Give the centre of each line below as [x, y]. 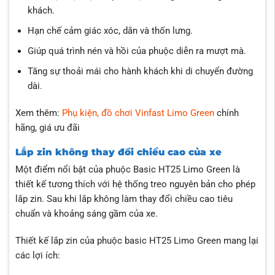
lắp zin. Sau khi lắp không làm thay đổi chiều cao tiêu [124, 199]
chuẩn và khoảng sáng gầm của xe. [86, 214]
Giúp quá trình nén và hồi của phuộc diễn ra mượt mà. [137, 51]
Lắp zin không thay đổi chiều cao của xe [119, 152]
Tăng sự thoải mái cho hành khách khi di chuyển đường [140, 71]
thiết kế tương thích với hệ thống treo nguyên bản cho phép [135, 184]
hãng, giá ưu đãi [48, 127]
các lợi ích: [37, 255]
